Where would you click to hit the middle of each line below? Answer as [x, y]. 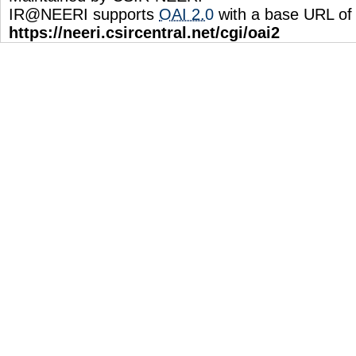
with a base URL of [283, 14]
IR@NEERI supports [84, 14]
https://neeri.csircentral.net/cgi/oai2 [144, 32]
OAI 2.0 [186, 14]
